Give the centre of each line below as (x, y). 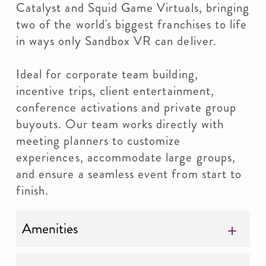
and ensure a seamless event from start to (129, 174)
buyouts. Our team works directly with (120, 124)
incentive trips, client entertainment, (115, 91)
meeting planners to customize (99, 141)
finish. (33, 191)
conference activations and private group (126, 107)
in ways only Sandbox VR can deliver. (116, 41)
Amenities (50, 229)
